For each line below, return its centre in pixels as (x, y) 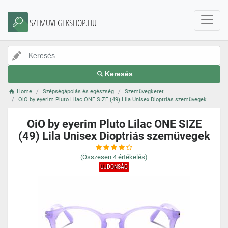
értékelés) (133, 157)
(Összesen (96, 157)
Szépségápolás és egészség (79, 91)
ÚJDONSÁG (114, 167)
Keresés (119, 74)
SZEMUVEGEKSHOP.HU (63, 23)
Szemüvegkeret (145, 91)
